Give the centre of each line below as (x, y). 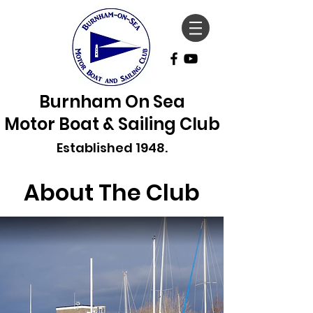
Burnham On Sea (112, 102)
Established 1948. (112, 148)
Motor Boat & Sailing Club (112, 124)
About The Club (112, 192)
